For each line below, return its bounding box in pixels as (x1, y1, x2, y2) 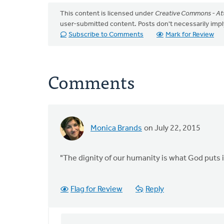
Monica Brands (90, 124, 142, 132)
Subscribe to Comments (68, 31, 143, 38)
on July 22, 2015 (142, 124, 200, 132)
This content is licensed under (60, 10, 155, 17)
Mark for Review (165, 31, 214, 38)
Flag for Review (70, 185, 122, 193)
